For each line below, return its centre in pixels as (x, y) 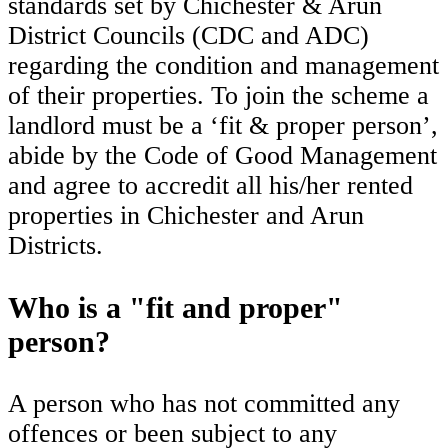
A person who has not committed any (204, 403)
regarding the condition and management (223, 65)
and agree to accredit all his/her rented (210, 185)
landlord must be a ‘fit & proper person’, (223, 125)
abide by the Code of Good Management (222, 155)
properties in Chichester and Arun (186, 215)
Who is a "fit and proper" (175, 307)
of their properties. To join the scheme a (218, 95)
